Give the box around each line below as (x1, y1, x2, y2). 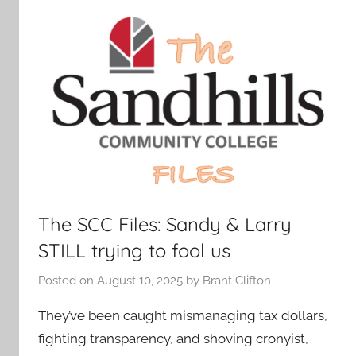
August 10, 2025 (97, 273, 183, 288)
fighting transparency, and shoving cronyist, (38, 330, 308, 346)
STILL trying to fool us (38, 238, 230, 263)
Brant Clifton (203, 273, 271, 288)
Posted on (38, 273, 97, 288)
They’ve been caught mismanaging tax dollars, (38, 307, 327, 323)
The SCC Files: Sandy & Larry (38, 212, 292, 237)
